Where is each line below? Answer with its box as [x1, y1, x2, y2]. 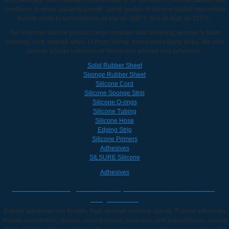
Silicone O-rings [92, 98, 137, 106]
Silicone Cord [96, 80, 133, 87]
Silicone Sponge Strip [84, 89, 145, 97]
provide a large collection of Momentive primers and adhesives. [27, 47, 202, 55]
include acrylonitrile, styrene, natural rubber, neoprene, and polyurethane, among [2, 216, 227, 224]
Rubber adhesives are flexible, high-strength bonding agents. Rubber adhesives [3, 207, 226, 215]
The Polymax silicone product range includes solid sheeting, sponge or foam [9, 29, 220, 36]
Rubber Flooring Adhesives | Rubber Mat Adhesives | [12, 183, 217, 192]
